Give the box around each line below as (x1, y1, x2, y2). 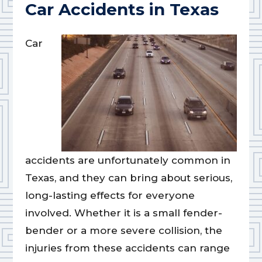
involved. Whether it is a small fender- (25, 207, 222, 219)
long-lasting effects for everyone (25, 189, 195, 202)
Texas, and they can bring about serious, (25, 172, 232, 184)
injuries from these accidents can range (25, 242, 230, 254)
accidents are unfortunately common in (25, 154, 230, 167)
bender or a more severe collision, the (25, 225, 222, 237)
